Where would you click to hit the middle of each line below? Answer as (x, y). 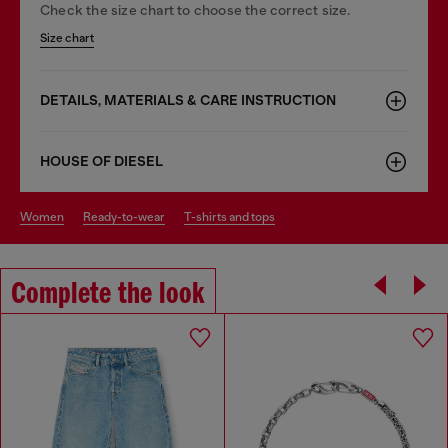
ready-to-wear (128, 216)
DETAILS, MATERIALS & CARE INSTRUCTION (188, 100)
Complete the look (108, 294)
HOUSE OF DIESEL (101, 161)
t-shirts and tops (233, 216)
